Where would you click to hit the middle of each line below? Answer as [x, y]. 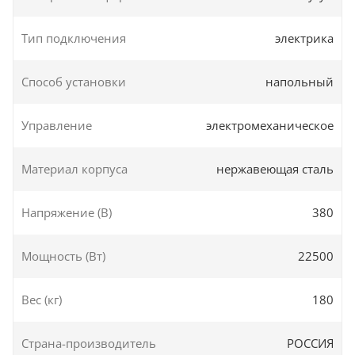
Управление [57, 125]
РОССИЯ [310, 343]
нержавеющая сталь [275, 168]
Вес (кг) [42, 299]
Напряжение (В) [67, 212]
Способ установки [74, 81]
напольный [300, 81]
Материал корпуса [74, 168]
